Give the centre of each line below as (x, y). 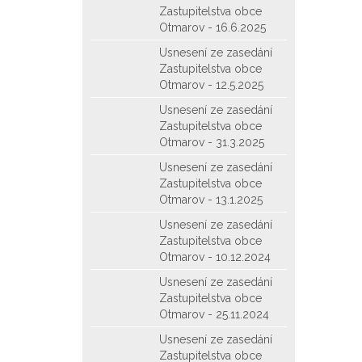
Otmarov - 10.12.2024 (215, 257)
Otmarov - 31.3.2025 (212, 142)
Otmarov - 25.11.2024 (214, 314)
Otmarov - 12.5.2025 (211, 85)
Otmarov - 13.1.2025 (211, 200)
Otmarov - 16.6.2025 (213, 27)
